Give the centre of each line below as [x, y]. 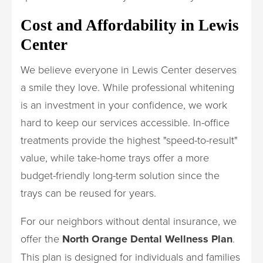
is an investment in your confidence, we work [124, 104]
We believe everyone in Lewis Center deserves [129, 69]
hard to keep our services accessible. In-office [125, 122]
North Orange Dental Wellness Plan [147, 239]
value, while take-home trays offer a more [115, 157]
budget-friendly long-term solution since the [120, 175]
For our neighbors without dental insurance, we [129, 221]
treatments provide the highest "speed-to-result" [129, 140]
